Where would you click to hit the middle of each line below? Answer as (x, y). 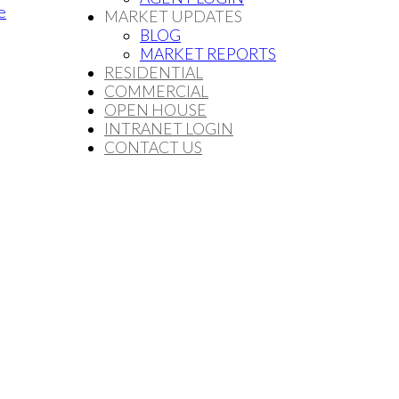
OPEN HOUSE (155, 110)
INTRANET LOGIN (168, 128)
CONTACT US (153, 147)
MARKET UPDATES (173, 16)
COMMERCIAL (156, 91)
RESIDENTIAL (153, 72)
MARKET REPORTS (208, 53)
